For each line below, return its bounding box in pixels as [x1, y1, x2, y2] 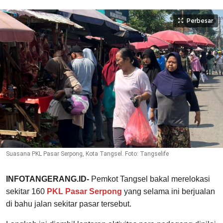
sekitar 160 [6, 187, 47, 196]
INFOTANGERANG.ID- [6, 175, 89, 184]
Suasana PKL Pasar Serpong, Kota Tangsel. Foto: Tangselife [6, 150, 169, 158]
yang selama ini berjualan [122, 187, 215, 196]
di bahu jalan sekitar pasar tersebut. [6, 200, 131, 209]
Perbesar [187, 17, 213, 25]
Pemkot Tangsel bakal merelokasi [89, 175, 210, 184]
